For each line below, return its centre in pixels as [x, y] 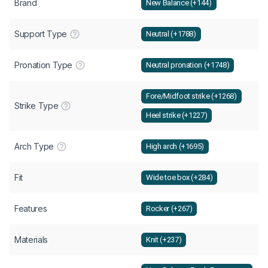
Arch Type [34, 146]
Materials [31, 239]
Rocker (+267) [169, 209]
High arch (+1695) [175, 147]
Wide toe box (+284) [179, 178]
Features [31, 208]
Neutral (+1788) [171, 34]
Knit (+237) [164, 240]
